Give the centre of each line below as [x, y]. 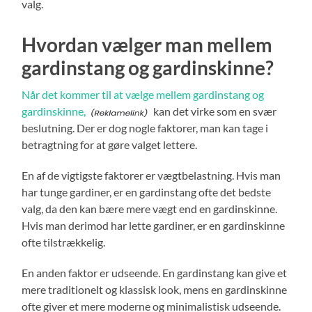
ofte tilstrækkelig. [64, 242]
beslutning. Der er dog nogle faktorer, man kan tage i [145, 127]
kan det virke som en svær [214, 111]
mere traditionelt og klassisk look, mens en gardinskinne [155, 289]
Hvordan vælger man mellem [147, 44]
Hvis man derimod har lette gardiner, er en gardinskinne [154, 225]
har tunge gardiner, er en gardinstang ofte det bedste [147, 192]
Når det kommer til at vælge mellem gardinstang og [143, 94]
